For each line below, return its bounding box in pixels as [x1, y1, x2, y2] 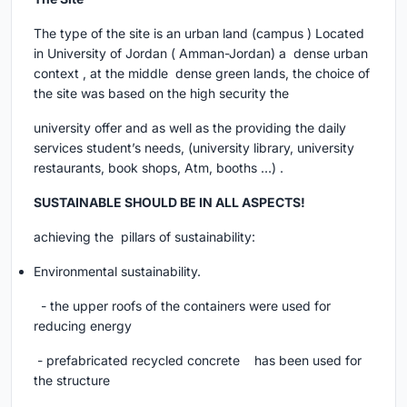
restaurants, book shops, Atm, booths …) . [34, 160, 283, 176]
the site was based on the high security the [34, 85, 293, 102]
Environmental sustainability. [34, 263, 201, 280]
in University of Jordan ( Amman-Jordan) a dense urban [34, 45, 368, 62]
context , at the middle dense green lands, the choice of [34, 65, 370, 82]
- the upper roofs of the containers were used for [34, 298, 331, 314]
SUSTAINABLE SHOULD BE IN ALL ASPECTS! [34, 194, 308, 211]
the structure [34, 372, 110, 389]
